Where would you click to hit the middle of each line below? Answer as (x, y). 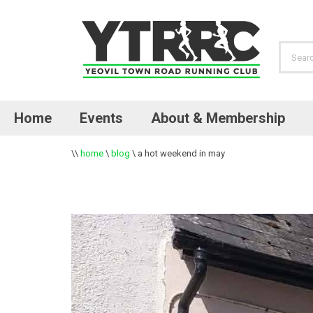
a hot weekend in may (181, 153)
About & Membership (218, 118)
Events (101, 118)
